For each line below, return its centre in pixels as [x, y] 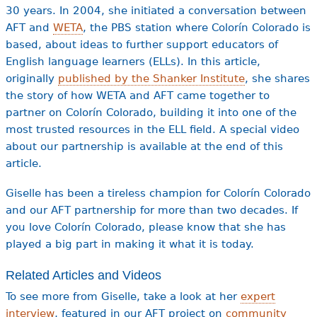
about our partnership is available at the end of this [144, 146]
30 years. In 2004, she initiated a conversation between [156, 10]
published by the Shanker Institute [151, 78]
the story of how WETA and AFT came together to [137, 95]
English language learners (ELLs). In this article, [133, 61]
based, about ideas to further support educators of [142, 44]
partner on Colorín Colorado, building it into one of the [151, 112]
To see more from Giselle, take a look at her [123, 296]
